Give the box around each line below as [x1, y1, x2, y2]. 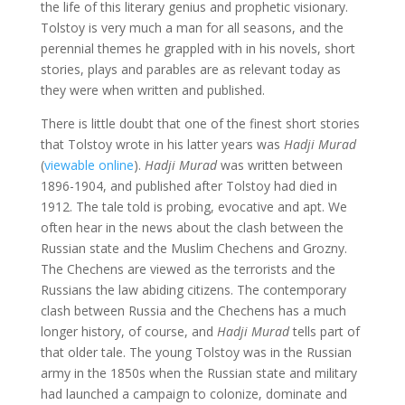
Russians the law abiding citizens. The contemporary [40, 281, 346, 298]
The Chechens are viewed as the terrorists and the [40, 260, 335, 278]
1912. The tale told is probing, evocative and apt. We [40, 198, 347, 215]
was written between [216, 156, 343, 174]
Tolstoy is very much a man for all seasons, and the [40, 19, 344, 36]
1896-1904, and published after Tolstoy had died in [40, 177, 337, 194]
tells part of [288, 323, 360, 340]
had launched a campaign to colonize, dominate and [40, 385, 347, 402]
